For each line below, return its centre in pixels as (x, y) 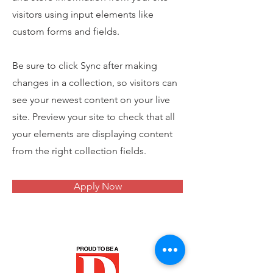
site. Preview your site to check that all (94, 117)
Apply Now (97, 186)
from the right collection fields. (79, 151)
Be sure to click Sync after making (85, 66)
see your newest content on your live (91, 100)
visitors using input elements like (83, 14)
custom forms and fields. (66, 31)
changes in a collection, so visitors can (95, 83)
